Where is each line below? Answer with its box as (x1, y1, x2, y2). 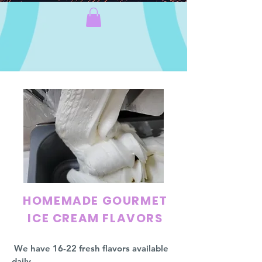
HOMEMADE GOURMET (23, 192, 168, 209)
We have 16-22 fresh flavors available (12, 243, 168, 254)
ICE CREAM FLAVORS (27, 210, 163, 227)
